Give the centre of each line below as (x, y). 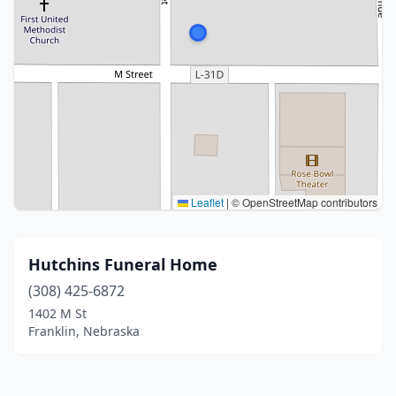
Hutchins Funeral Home (123, 264)
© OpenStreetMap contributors (303, 202)
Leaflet (206, 202)
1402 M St (57, 313)
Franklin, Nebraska (84, 331)
